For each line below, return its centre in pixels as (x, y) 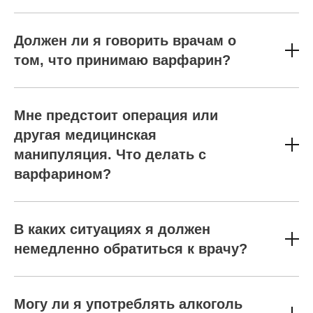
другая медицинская (85, 135)
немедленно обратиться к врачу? (131, 249)
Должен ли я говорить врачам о (125, 41)
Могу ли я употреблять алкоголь (128, 304)
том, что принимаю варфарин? (122, 60)
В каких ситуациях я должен (112, 229)
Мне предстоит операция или (116, 115)
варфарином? (63, 174)
